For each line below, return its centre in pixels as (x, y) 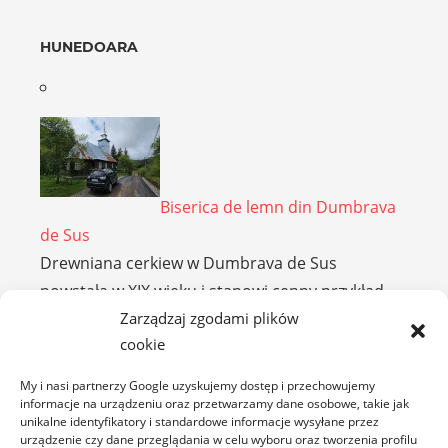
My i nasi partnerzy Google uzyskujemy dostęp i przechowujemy (197, 385)
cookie (142, 344)
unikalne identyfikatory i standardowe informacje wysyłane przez (199, 421)
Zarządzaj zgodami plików (209, 318)
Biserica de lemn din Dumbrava (278, 207)
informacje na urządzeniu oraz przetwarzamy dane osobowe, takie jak (214, 403)
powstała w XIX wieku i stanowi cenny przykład (212, 291)
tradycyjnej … (90, 319)
